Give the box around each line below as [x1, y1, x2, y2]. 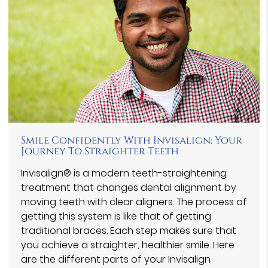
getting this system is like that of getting [21, 209, 211, 223]
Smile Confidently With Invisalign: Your [21, 133, 242, 147]
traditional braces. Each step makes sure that [21, 223, 236, 237]
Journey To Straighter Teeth [21, 144, 179, 158]
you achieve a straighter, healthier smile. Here [21, 237, 234, 252]
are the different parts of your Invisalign [21, 252, 211, 266]
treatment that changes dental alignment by [21, 180, 236, 194]
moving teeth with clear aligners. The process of [21, 194, 247, 209]
